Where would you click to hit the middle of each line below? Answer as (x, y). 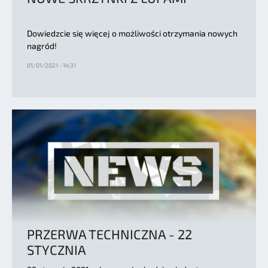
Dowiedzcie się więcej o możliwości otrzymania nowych (132, 33)
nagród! (42, 45)
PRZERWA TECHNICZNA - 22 (109, 234)
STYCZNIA (57, 249)
